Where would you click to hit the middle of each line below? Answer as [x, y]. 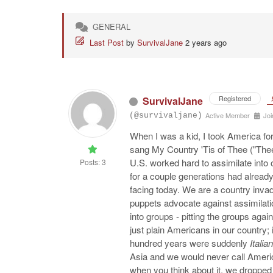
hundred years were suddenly [190, 243]
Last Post [107, 42]
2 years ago [206, 42]
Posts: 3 [93, 162]
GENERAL [112, 27]
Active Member [228, 115]
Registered [235, 98]
